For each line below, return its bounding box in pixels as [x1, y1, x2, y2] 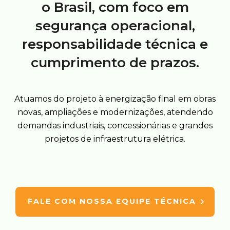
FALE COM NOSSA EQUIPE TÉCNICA [28, 197, 196, 206]
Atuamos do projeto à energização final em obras [14, 94, 216, 104]
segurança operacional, [35, 17, 195, 34]
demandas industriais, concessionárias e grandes [17, 121, 213, 130]
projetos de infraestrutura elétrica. [45, 134, 185, 144]
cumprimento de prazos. [31, 54, 199, 71]
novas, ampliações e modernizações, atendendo [17, 107, 213, 117]
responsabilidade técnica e [22, 36, 208, 52]
